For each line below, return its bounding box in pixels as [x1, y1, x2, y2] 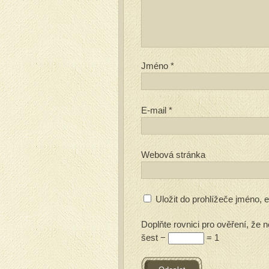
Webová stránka [141, 150, 205, 160]
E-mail [141, 105, 169, 115]
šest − [141, 232, 168, 243]
